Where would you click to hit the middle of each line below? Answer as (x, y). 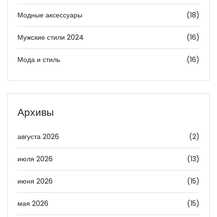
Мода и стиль (39, 60)
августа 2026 (38, 137)
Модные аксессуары (50, 15)
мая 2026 (33, 204)
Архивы (36, 112)
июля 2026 (35, 159)
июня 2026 (35, 181)
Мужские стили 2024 (51, 38)
